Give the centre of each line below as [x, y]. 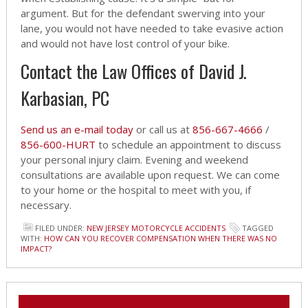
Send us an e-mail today [77, 130]
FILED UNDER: [60, 228]
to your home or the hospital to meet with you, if [135, 190]
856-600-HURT [58, 145]
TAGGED [257, 228]
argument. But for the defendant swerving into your [143, 13]
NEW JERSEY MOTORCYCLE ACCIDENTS [156, 228]
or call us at [163, 130]
